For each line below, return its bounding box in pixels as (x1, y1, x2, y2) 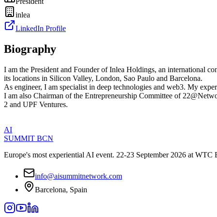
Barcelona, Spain (35, 185, 87, 194)
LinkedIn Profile (15, 24, 66, 32)
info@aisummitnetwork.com (35, 171, 122, 180)
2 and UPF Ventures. (4, 100, 68, 108)
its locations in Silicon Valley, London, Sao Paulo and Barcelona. (4, 74, 202, 82)
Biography (4, 42, 56, 55)
